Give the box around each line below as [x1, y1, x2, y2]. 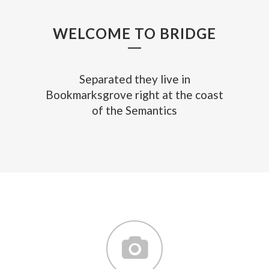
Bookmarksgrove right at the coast [46, 88, 223, 101]
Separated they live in [79, 72, 190, 86]
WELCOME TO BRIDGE [53, 25, 216, 42]
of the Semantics [92, 103, 177, 117]
